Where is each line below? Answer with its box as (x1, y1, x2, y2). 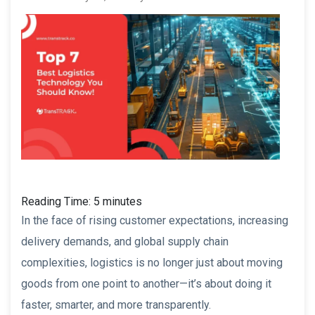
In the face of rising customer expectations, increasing (21, 213, 288, 227)
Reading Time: (21, 194, 94, 208)
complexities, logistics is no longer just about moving (21, 255, 283, 269)
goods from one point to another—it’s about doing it (21, 276, 271, 290)
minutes (103, 194, 142, 208)
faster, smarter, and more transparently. (21, 297, 211, 311)
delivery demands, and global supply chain (21, 234, 229, 248)
